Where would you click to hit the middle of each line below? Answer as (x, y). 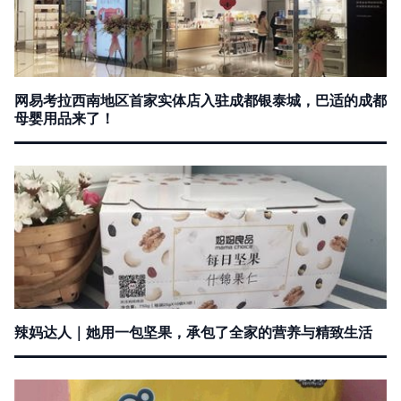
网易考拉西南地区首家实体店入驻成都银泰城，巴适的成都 (200, 100)
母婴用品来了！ (64, 118)
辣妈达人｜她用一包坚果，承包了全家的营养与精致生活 (193, 332)
